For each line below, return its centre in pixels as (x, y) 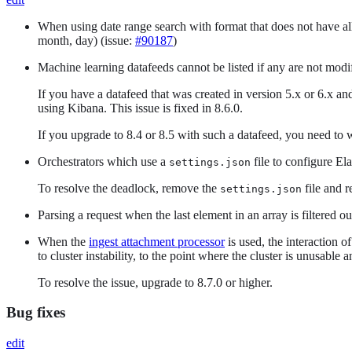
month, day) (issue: (86, 40)
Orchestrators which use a (103, 161)
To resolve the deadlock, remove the (129, 188)
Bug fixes (36, 313)
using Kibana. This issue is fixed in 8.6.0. (140, 108)
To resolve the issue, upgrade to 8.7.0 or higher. (155, 282)
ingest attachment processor (157, 241)
